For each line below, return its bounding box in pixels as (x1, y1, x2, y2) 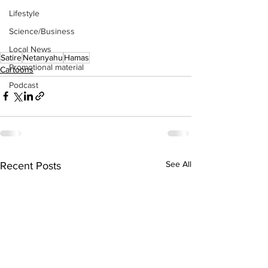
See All (166, 159, 191, 169)
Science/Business (9, 26, 75, 36)
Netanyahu (23, 52, 63, 62)
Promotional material (9, 62, 84, 72)
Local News (9, 44, 51, 54)
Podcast (9, 80, 38, 90)
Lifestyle (9, 8, 39, 18)
